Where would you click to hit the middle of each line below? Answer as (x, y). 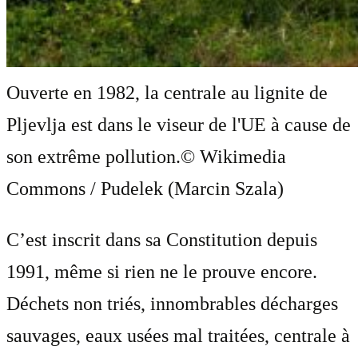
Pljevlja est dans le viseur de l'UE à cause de (179, 124)
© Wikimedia (233, 156)
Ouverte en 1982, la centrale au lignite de (167, 92)
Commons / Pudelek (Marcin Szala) (145, 188)
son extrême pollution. (93, 156)
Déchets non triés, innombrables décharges (172, 303)
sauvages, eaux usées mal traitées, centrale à (178, 335)
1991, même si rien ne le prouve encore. (162, 271)
